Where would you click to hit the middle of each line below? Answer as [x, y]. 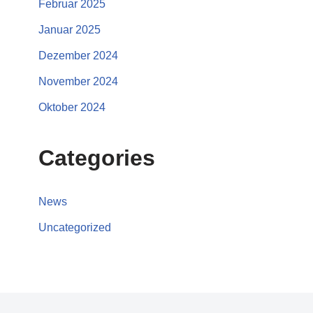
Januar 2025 [70, 30]
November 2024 [78, 82]
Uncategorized [75, 228]
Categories [97, 158]
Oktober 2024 [72, 108]
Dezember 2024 [78, 56]
